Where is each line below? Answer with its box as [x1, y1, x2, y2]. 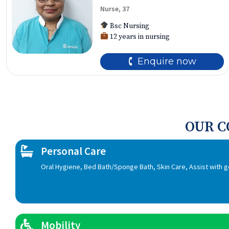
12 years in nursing [108, 32, 170, 41]
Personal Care [41, 144, 106, 158]
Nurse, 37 [100, 4, 129, 13]
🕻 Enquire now [128, 56, 196, 67]
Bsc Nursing [108, 21, 149, 31]
